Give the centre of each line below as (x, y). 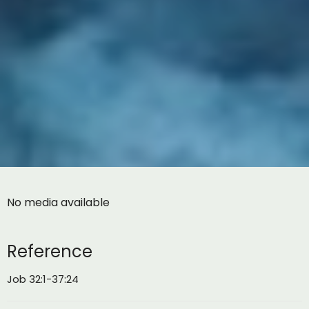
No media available (58, 202)
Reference (50, 251)
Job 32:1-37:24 (43, 279)
